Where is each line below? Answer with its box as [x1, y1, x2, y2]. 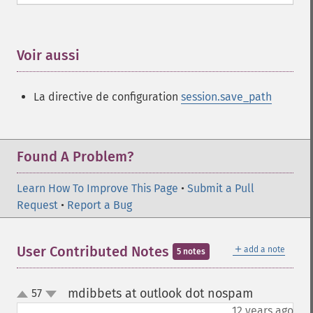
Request [17, 198, 58, 212]
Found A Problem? [17, 148, 133, 165]
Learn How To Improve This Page [17, 182, 178, 195]
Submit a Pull [187, 182, 254, 195]
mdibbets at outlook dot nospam [67, 286, 253, 301]
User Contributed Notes [17, 243, 173, 260]
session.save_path [181, 90, 272, 103]
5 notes [177, 247, 205, 256]
